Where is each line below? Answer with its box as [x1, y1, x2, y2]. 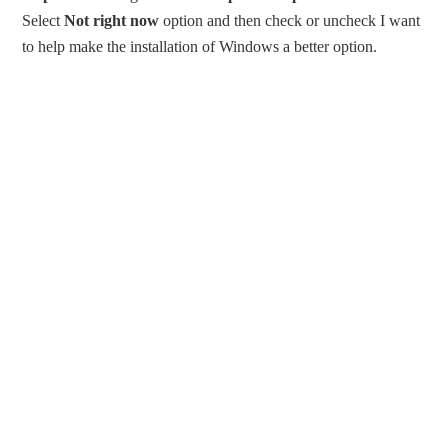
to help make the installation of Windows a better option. [22, 38, 378, 56]
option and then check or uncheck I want [159, 12, 421, 30]
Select [22, 12, 65, 30]
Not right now [64, 12, 160, 30]
